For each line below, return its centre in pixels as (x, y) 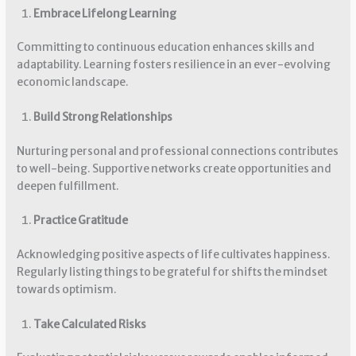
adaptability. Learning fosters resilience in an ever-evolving (174, 65)
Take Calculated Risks (89, 324)
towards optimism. (67, 289)
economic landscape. (73, 83)
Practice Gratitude (80, 221)
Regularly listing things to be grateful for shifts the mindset (172, 272)
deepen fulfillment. (68, 186)
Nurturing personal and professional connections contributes (178, 151)
